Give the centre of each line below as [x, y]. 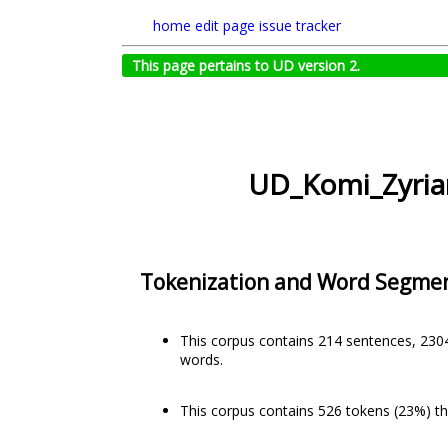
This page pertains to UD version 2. [246, 65]
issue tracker [300, 25]
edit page [225, 25]
